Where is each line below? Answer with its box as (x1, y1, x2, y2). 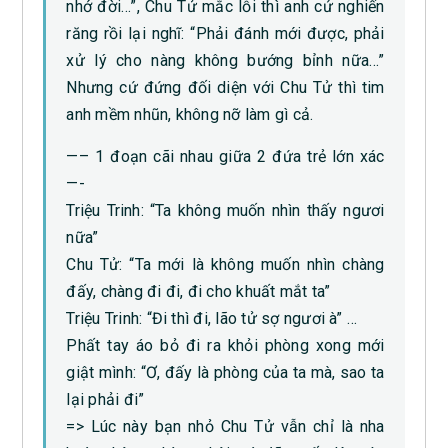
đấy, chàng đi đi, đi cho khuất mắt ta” (66, 282, 331, 302)
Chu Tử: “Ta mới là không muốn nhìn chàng (66, 255, 385, 275)
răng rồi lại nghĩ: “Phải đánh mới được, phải (66, 24, 385, 44)
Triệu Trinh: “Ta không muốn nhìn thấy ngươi (66, 201, 385, 221)
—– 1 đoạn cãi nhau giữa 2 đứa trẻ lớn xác (66, 147, 385, 167)
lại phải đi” (66, 390, 145, 410)
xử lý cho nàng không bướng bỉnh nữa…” (66, 51, 385, 71)
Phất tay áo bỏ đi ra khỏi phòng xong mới (66, 336, 385, 356)
